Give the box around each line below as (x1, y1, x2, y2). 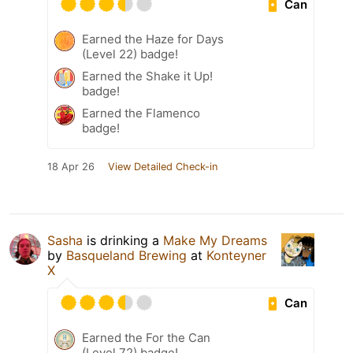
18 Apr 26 (47, 161, 95, 173)
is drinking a (83, 232, 163, 249)
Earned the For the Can (82, 330, 210, 346)
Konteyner (206, 247, 266, 264)
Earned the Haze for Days (82, 32, 224, 47)
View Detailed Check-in (108, 161, 217, 173)
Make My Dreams (163, 232, 267, 249)
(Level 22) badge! (82, 46, 178, 62)
